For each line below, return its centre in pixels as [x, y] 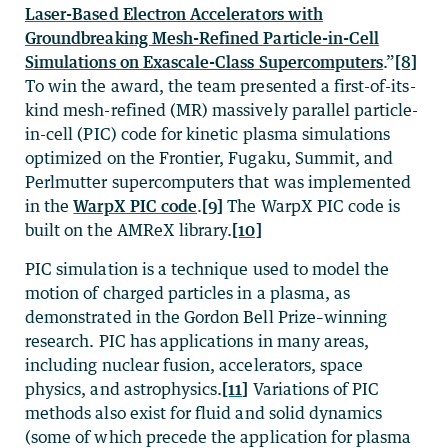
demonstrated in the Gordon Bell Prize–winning [206, 316]
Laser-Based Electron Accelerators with [174, 13]
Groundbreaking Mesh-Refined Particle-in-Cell [202, 37]
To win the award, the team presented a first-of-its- [220, 85]
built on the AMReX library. [129, 229]
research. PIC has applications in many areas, [197, 340]
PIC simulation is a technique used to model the [207, 268]
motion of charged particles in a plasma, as [188, 292]
